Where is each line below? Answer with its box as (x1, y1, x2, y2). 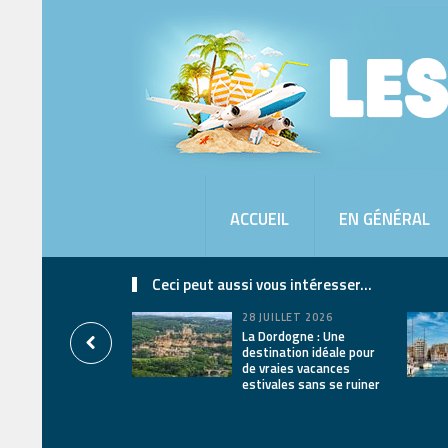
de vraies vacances (242, 358, 350, 378)
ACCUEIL (230, 206, 289, 231)
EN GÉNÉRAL (339, 206, 430, 231)
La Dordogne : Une (242, 326, 345, 346)
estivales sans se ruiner (242, 374, 380, 394)
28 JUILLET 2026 (242, 309, 334, 325)
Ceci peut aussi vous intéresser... (152, 273, 372, 296)
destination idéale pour (242, 342, 375, 362)
